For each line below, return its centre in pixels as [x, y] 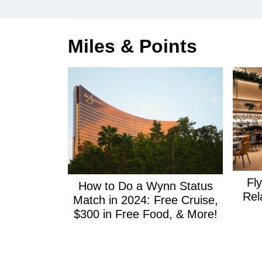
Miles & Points [132, 46]
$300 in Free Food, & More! [145, 214]
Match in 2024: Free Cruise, [145, 200]
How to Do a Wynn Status [145, 186]
